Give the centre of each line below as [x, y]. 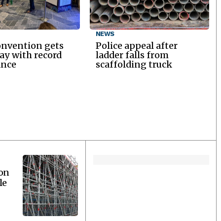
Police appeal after [136, 46]
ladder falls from [132, 55]
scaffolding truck [134, 65]
